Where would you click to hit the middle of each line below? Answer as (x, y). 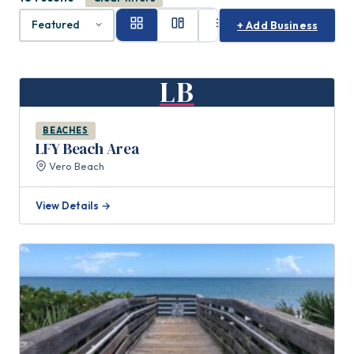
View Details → (73, 205)
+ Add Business (277, 25)
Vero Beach (75, 166)
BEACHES (65, 130)
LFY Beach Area (87, 149)
